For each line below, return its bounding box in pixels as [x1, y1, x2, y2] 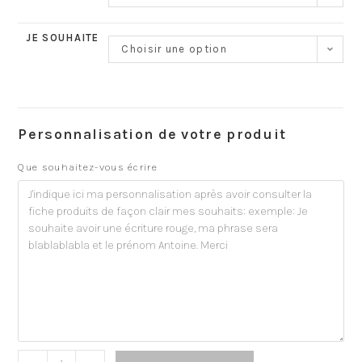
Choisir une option [121, 42, 227, 55]
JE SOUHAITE [26, 31, 99, 44]
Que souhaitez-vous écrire [18, 160, 158, 173]
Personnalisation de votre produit [18, 124, 287, 143]
